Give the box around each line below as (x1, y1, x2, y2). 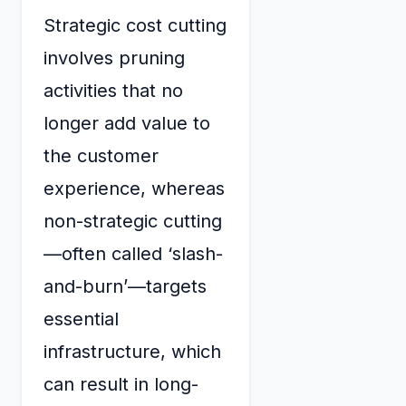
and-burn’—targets (43, 275, 207, 297)
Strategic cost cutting (43, 14, 227, 36)
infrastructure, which (43, 340, 221, 362)
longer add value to (43, 111, 210, 134)
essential (43, 307, 119, 330)
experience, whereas (43, 177, 225, 199)
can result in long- (43, 372, 198, 395)
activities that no (43, 79, 183, 101)
